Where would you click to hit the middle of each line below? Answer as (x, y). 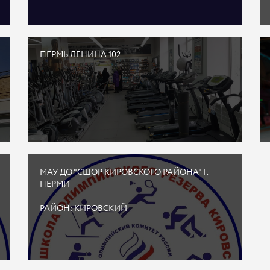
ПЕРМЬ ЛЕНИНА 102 (80, 55)
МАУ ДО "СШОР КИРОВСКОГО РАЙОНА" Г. (124, 172)
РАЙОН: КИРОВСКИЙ (83, 209)
